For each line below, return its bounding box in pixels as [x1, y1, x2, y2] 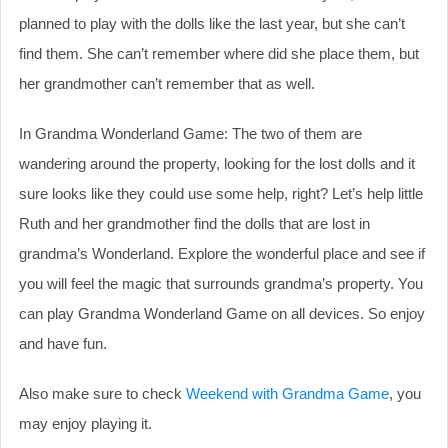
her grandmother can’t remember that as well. [19, 74, 315, 92]
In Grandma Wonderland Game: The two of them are [19, 124, 362, 142]
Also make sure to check [19, 384, 186, 402]
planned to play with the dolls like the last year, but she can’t [19, 14, 405, 32]
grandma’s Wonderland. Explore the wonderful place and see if [19, 244, 425, 262]
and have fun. [19, 334, 107, 352]
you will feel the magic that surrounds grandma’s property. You [19, 274, 423, 292]
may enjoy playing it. [19, 414, 152, 432]
